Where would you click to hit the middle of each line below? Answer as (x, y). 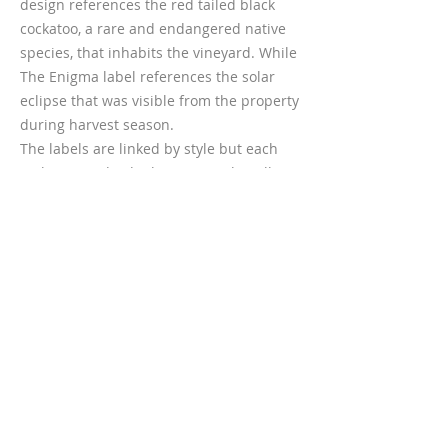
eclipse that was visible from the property (159, 100)
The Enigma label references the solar (147, 76)
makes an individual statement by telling (156, 172)
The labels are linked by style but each (149, 148)
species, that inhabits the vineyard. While (158, 52)
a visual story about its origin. (119, 196)
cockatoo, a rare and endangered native (153, 28)
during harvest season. (97, 124)
